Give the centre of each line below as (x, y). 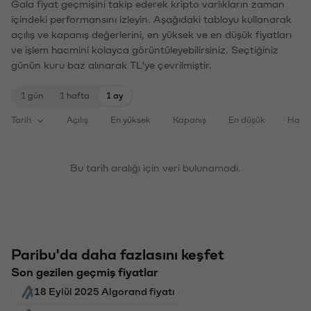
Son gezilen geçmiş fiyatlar (85, 271)
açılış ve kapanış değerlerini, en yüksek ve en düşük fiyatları (151, 34)
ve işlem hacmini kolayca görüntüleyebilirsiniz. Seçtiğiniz (145, 49)
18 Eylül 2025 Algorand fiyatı (104, 291)
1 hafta (75, 94)
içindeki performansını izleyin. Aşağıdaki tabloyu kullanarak (151, 18)
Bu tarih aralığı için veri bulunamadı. (155, 167)
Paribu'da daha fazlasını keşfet (118, 254)
